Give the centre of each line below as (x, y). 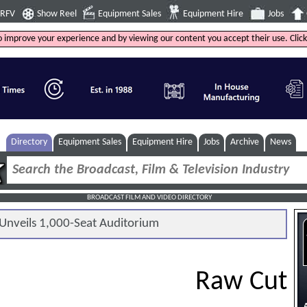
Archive (245, 143)
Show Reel (57, 14)
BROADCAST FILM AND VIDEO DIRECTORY (149, 198)
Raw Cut (241, 283)
